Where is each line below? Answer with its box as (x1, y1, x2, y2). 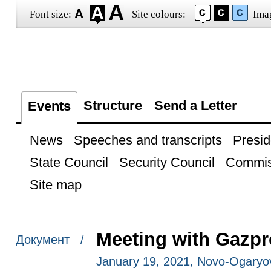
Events (27, 99, 71, 114)
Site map (29, 177, 82, 192)
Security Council (119, 155, 215, 170)
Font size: (29, 8, 71, 20)
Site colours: (131, 8, 186, 20)
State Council (29, 155, 108, 170)
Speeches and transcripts (73, 132, 222, 148)
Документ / (15, 233, 84, 247)
